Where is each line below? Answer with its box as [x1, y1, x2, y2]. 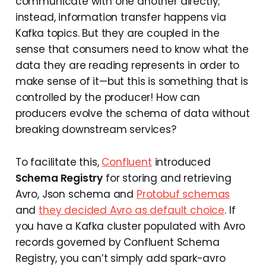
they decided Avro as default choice [39, 203, 225, 218]
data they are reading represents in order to [15, 58, 240, 73]
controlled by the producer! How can [15, 90, 200, 105]
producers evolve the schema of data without [15, 106, 250, 121]
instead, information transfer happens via [15, 10, 226, 25]
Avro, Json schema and [15, 187, 137, 202]
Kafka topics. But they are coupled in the [15, 26, 220, 41]
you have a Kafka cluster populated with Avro [15, 219, 246, 234]
